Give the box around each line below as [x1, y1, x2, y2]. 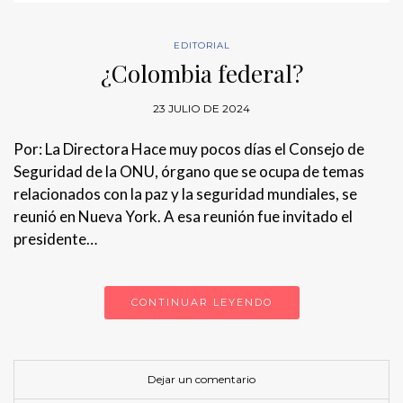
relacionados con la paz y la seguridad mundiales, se [13, 184, 357, 203]
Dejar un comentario [148, 372, 255, 386]
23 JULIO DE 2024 [153, 101, 250, 115]
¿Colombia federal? [100, 57, 303, 89]
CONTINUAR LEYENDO [130, 295, 273, 309]
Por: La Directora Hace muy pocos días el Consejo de [13, 139, 364, 158]
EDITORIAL [173, 39, 230, 51]
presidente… [13, 228, 97, 248]
